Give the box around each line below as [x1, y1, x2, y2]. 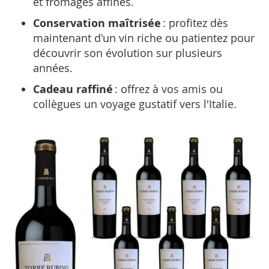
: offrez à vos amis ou [113, 82, 223, 96]
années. [33, 61, 73, 75]
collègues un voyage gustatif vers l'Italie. [33, 97, 237, 111]
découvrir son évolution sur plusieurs [33, 46, 222, 60]
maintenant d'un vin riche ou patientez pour [33, 31, 255, 45]
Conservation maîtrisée [33, 16, 161, 31]
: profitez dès [161, 16, 228, 30]
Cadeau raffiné [33, 82, 113, 97]
